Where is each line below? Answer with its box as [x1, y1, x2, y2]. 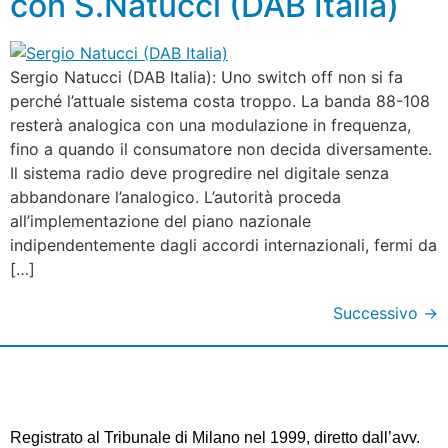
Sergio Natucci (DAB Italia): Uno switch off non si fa [10, 66, 403, 87]
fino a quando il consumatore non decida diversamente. [10, 138, 432, 159]
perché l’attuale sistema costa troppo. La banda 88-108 [10, 90, 430, 111]
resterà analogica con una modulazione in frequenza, [10, 114, 411, 135]
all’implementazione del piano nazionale [10, 210, 311, 231]
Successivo [333, 302, 423, 323]
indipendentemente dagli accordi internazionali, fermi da [10, 234, 437, 255]
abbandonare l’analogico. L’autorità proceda [10, 186, 341, 207]
